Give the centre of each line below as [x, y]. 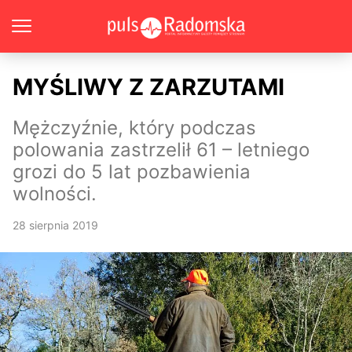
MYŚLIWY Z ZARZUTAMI [148, 87]
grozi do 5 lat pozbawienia [132, 172]
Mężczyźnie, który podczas [134, 128]
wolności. [55, 194]
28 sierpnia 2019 [55, 225]
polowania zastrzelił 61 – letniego [161, 150]
